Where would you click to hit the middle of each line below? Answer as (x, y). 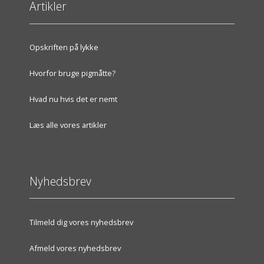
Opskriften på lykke (64, 47)
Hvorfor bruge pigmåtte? (72, 73)
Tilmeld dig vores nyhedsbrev (81, 222)
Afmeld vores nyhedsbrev (75, 248)
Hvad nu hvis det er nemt (73, 99)
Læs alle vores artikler (68, 125)
